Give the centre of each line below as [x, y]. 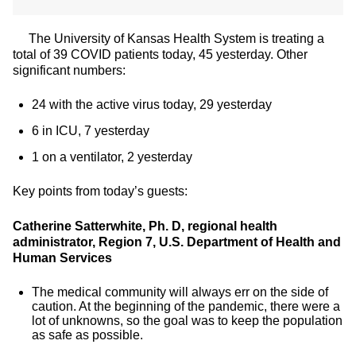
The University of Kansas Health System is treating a [168, 39]
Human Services [62, 258]
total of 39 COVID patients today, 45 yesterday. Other [160, 54]
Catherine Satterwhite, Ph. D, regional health [145, 226]
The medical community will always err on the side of [180, 292]
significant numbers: [69, 70]
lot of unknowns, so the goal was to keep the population [187, 321]
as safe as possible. [87, 335]
